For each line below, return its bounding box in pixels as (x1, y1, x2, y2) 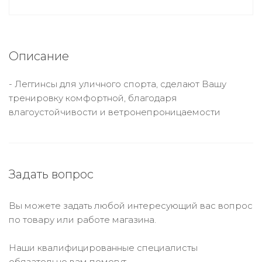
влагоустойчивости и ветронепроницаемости (9, 106, 220, 118)
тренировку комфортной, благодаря (9, 92, 177, 104)
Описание (9, 49, 69, 63)
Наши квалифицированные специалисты (9, 242, 198, 253)
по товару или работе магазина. (9, 214, 156, 225)
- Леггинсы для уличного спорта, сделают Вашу (9, 78, 226, 89)
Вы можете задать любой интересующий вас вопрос (9, 200, 253, 211)
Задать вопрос (9, 167, 94, 181)
